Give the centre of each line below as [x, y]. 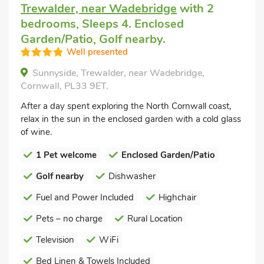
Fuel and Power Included [85, 197]
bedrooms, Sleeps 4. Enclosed [102, 24]
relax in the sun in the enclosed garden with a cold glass [131, 119]
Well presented [97, 52]
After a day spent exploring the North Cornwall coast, [126, 106]
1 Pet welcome [66, 155]
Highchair [177, 197]
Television [55, 240]
